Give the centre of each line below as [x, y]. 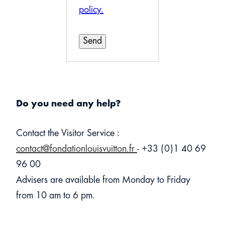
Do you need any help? [69, 104]
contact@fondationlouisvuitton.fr [77, 149]
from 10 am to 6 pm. [55, 196]
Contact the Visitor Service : [68, 133]
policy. [91, 10]
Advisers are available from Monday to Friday [103, 180]
